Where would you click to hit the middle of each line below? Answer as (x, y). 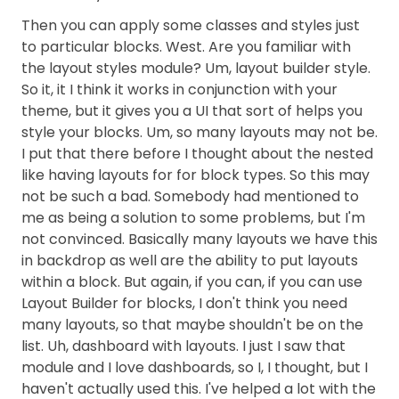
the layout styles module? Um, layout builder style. (196, 68)
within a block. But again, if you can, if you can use (192, 282)
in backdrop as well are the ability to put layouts (190, 261)
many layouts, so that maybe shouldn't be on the (192, 325)
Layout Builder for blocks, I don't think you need (184, 303)
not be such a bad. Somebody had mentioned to (190, 196)
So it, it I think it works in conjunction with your (179, 90)
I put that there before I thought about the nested (197, 154)
